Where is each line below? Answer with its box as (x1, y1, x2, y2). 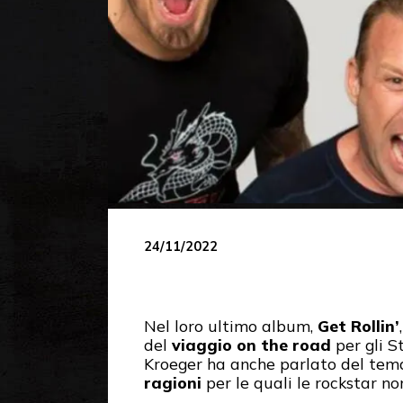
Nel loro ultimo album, (144, 316, 318, 336)
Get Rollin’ (318, 316, 399, 336)
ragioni (144, 372, 201, 393)
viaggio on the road (172, 335, 331, 355)
